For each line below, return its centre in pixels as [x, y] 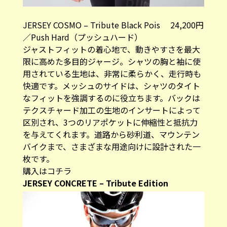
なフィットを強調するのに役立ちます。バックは [111, 98]
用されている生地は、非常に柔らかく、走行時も [112, 73]
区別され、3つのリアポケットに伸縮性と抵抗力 [110, 122]
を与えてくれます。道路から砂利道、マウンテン [111, 134]
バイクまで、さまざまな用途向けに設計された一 [111, 146]
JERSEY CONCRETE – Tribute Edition [95, 183]
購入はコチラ [47, 171]
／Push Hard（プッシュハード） [82, 37]
